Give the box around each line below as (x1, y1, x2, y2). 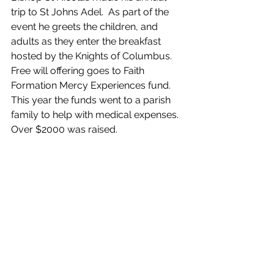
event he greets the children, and (11, 21, 160, 33)
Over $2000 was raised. (11, 124, 120, 136)
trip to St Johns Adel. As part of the (11, 6, 171, 18)
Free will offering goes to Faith (11, 65, 147, 77)
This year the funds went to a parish (11, 94, 173, 106)
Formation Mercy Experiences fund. (11, 80, 176, 92)
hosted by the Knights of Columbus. (11, 50, 172, 62)
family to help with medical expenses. (11, 109, 183, 121)
